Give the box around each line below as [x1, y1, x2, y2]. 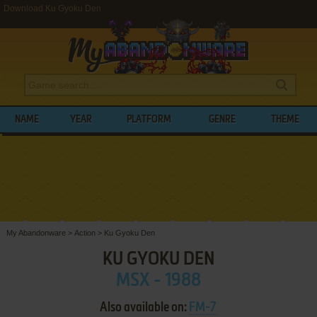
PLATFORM [127, 115, 172, 125]
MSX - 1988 [115, 271, 201, 290]
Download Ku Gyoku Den [4, 4, 101, 13]
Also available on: [100, 301, 190, 314]
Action [74, 228, 96, 237]
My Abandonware [6, 228, 66, 237]
